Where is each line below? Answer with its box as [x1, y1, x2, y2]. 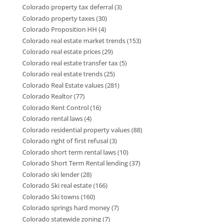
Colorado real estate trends [22, 69, 103, 79]
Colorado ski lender [22, 169, 79, 179]
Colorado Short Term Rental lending [22, 159, 128, 168]
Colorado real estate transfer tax [22, 58, 118, 67]
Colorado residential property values [22, 125, 130, 134]
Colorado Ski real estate [22, 181, 92, 190]
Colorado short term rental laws [22, 147, 116, 157]
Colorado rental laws [22, 114, 83, 123]
